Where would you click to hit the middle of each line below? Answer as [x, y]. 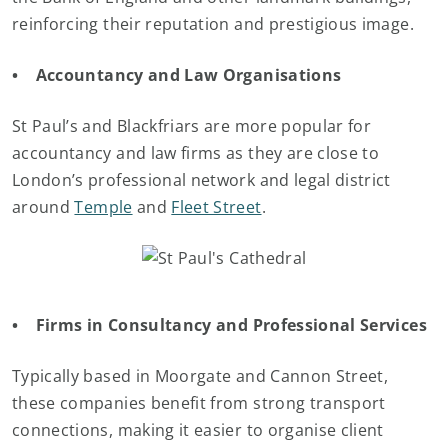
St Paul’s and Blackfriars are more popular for [192, 126]
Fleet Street [216, 207]
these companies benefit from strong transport [199, 403]
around [43, 207]
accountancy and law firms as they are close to [196, 153]
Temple [103, 207]
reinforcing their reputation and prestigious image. [213, 24]
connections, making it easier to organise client [198, 430]
